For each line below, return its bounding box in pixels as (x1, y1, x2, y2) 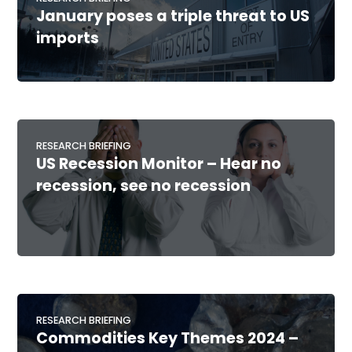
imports (36, 27, 100, 49)
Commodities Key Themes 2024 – (36, 328, 299, 350)
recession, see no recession (36, 175, 251, 197)
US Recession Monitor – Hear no (36, 153, 282, 175)
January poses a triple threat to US (36, 5, 310, 27)
